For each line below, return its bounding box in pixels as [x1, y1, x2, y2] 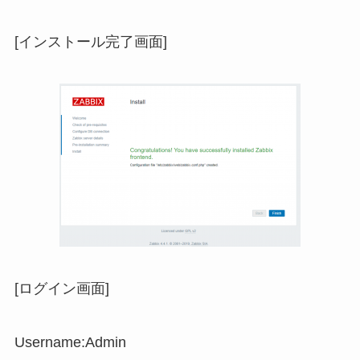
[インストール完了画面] [14, 33, 167, 50]
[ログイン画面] [14, 280, 109, 297]
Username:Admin [14, 334, 126, 351]
